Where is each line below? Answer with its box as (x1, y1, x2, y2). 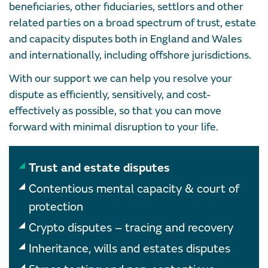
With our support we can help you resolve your (9, 72, 232, 86)
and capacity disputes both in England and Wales (9, 32, 242, 46)
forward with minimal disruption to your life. (9, 120, 218, 134)
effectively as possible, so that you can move (9, 104, 221, 118)
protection (29, 199, 83, 214)
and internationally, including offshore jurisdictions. (9, 48, 251, 62)
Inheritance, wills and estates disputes (29, 241, 230, 256)
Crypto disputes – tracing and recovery (29, 220, 233, 235)
